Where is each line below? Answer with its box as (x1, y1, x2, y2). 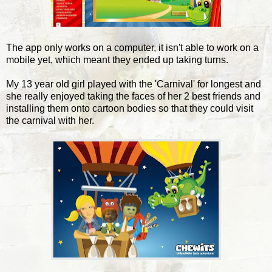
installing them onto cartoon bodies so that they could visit (6, 103, 253, 114)
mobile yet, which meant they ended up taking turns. (6, 54, 228, 65)
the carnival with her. (6, 115, 94, 126)
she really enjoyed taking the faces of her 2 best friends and (6, 90, 260, 101)
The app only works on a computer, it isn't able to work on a (6, 42, 259, 53)
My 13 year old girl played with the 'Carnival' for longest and (6, 78, 261, 89)
